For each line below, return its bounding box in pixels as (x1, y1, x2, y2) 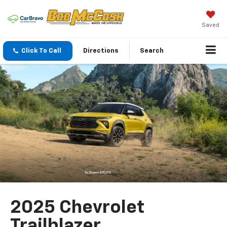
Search (140, 48, 164, 55)
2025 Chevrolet (10, 199, 145, 217)
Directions (83, 48, 119, 55)
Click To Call (21, 48, 61, 55)
